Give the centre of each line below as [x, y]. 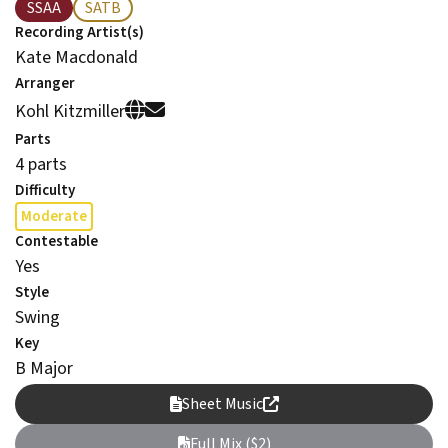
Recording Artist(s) [79, 32]
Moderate [54, 216]
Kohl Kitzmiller [70, 111]
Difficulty [45, 190]
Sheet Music [222, 404]
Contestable [56, 241]
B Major [44, 368]
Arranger [45, 83]
